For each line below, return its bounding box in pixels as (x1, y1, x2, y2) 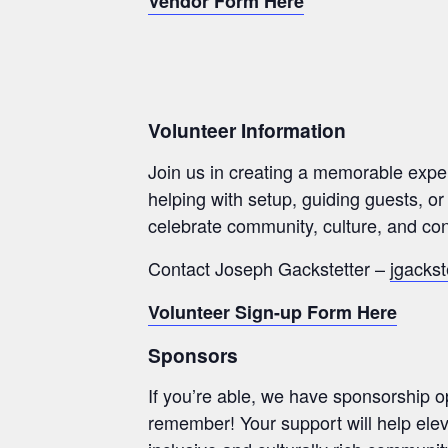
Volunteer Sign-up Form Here (148, 298, 397, 325)
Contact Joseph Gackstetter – (148, 254, 390, 281)
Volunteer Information (148, 116, 346, 145)
